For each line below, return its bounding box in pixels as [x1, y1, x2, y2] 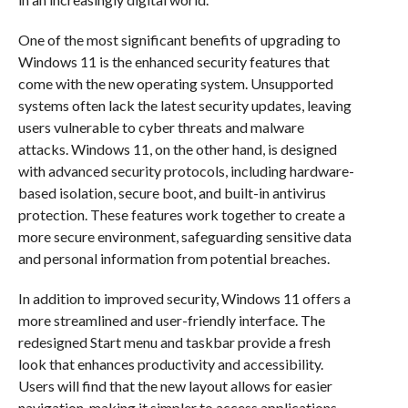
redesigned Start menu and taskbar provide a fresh [17, 333, 331, 352]
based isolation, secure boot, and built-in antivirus [17, 184, 326, 202]
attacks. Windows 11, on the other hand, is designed [17, 140, 337, 158]
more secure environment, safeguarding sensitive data [17, 228, 352, 246]
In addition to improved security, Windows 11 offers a [17, 290, 351, 308]
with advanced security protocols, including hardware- [17, 162, 354, 180]
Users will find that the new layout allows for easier [17, 377, 332, 395]
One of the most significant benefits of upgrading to [17, 31, 341, 49]
